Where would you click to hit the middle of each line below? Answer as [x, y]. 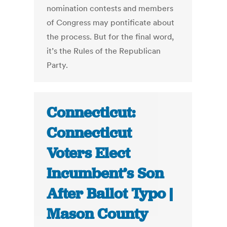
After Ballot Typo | [110, 194]
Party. [58, 65]
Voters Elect [89, 153]
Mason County [98, 214]
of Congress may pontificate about [111, 23]
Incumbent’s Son [105, 174]
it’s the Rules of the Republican [104, 51]
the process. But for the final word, [110, 37]
